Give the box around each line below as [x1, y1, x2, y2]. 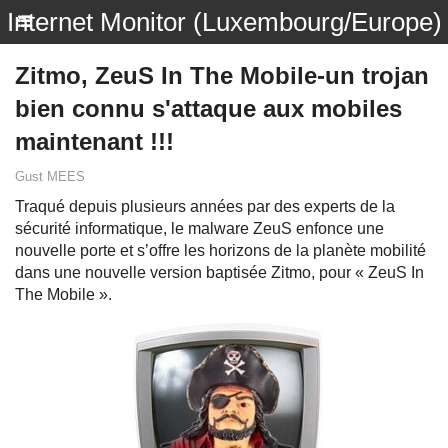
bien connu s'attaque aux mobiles [15, 95, 402, 122]
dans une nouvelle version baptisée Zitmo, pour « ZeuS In [15, 264, 424, 281]
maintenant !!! [15, 128, 174, 155]
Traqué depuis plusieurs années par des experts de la [15, 198, 395, 215]
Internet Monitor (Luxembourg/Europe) [6, 7, 442, 37]
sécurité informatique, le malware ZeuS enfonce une [15, 220, 384, 237]
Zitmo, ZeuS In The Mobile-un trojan [15, 62, 429, 89]
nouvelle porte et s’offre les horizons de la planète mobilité [15, 242, 426, 259]
